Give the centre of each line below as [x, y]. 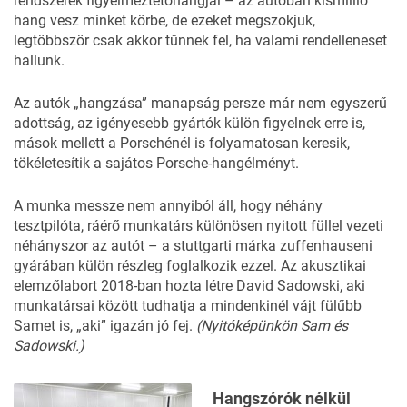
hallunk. [39, 60]
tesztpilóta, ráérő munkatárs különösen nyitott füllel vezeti [199, 225]
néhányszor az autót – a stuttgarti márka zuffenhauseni [193, 245]
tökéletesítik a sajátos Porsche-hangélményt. [156, 163]
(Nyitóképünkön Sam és [272, 325]
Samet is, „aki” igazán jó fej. [105, 325]
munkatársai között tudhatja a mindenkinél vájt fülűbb [188, 305]
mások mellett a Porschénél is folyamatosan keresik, [182, 143]
